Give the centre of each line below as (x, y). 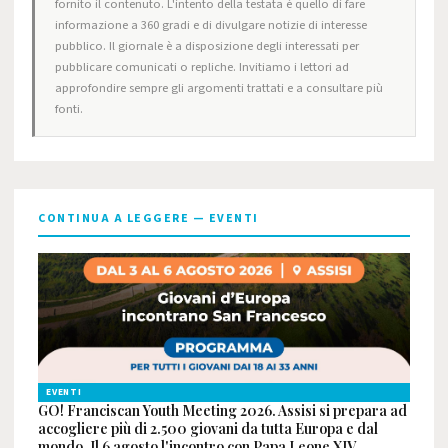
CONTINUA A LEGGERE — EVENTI (148, 218)
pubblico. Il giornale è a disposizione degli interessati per (207, 46)
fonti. (69, 109)
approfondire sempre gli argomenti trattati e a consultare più (219, 88)
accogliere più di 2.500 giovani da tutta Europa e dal (208, 428)
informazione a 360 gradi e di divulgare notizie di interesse (211, 25)
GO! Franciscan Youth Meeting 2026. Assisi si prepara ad (222, 410)
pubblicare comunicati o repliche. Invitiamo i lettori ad (202, 67)
